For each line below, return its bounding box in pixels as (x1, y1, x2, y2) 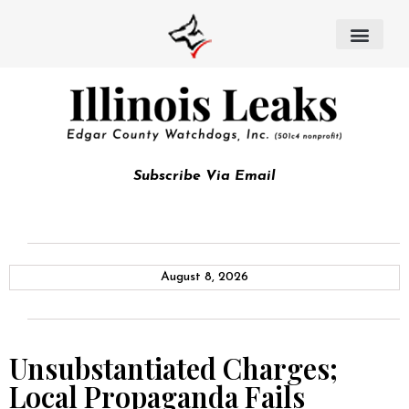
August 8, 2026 (161, 270, 248, 284)
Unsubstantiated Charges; (9, 349, 338, 387)
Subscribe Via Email (133, 169, 276, 184)
